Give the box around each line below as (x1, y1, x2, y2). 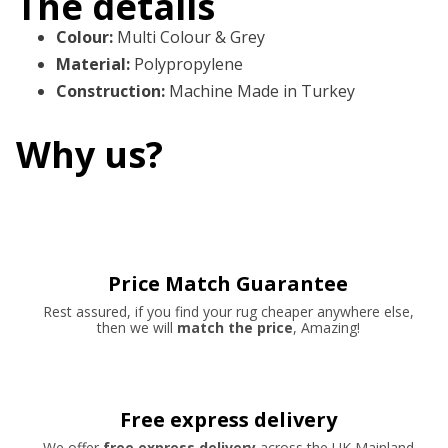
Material (56, 53, 126, 76)
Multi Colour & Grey (117, 26, 265, 49)
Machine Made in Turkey (169, 80, 355, 103)
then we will (96, 318, 173, 338)
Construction (56, 80, 161, 103)
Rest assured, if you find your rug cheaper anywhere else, (42, 302, 414, 322)
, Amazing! (292, 318, 360, 338)
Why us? (16, 130, 163, 180)
